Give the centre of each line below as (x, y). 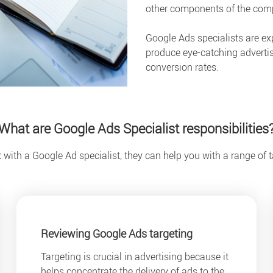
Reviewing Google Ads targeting (117, 233)
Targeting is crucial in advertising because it (135, 257)
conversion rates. (182, 67)
